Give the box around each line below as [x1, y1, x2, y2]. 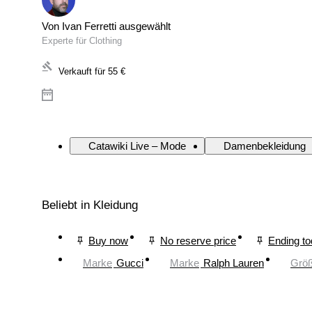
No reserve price [160, 234, 236, 247]
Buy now [88, 234, 128, 247]
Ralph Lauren [203, 256, 264, 269]
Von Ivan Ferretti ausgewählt [42, 20, 171, 33]
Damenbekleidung [224, 140, 306, 153]
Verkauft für [58, 66, 105, 77]
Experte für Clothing [42, 36, 122, 47]
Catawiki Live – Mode [88, 140, 186, 153]
